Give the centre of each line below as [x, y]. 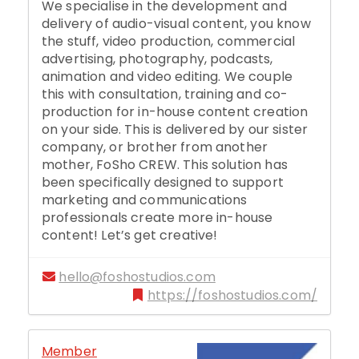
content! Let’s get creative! [130, 235]
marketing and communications [145, 200]
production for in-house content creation [175, 111]
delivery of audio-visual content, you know [176, 23]
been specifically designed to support [163, 182]
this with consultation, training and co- [165, 94]
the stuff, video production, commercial [169, 41]
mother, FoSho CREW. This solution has [165, 164]
